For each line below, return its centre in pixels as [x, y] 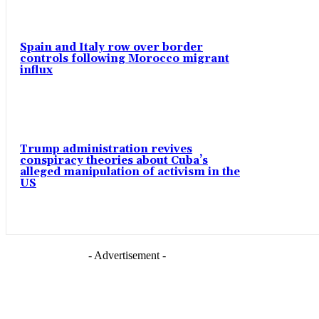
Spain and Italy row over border [111, 48]
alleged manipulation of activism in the [130, 172]
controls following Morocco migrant [125, 59]
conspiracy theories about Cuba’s [114, 160]
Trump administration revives [106, 149]
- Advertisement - [127, 255]
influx [36, 70]
